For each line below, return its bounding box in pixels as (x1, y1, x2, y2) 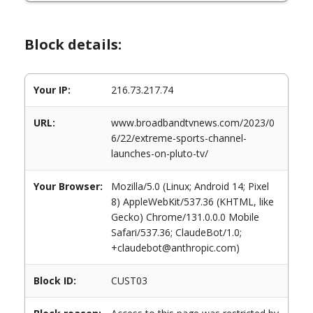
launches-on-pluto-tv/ (111, 147, 208, 160)
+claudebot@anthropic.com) (111, 241, 240, 254)
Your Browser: (34, 180, 103, 193)
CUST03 (111, 274, 147, 287)
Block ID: (34, 274, 76, 287)
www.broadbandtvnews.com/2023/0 (111, 116, 275, 129)
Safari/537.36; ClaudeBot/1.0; (111, 226, 242, 239)
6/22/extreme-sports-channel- (111, 131, 247, 145)
